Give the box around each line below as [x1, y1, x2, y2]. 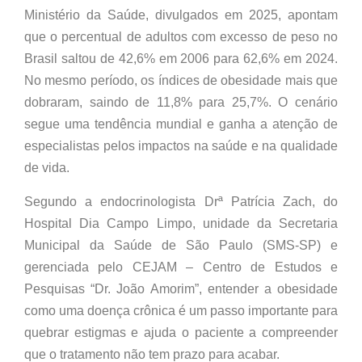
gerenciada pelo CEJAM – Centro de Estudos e [24, 259, 338, 274]
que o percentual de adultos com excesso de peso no [24, 30, 338, 44]
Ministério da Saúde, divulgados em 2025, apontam [24, 8, 338, 23]
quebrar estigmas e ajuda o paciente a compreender [24, 325, 338, 339]
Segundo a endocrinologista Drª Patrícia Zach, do [24, 194, 338, 208]
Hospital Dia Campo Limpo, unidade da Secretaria [24, 216, 338, 230]
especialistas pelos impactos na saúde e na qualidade [24, 139, 338, 154]
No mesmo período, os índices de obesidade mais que [24, 74, 338, 88]
